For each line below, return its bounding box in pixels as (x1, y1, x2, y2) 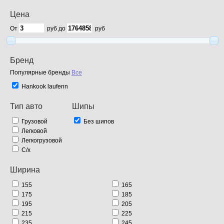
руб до (47, 24, 67, 32)
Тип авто (10, 101, 42, 110)
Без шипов (83, 117, 114, 125)
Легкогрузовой (21, 136, 62, 144)
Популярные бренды (10, 68, 70, 76)
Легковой (21, 127, 47, 134)
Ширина (10, 165, 40, 174)
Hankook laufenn (21, 82, 68, 90)
